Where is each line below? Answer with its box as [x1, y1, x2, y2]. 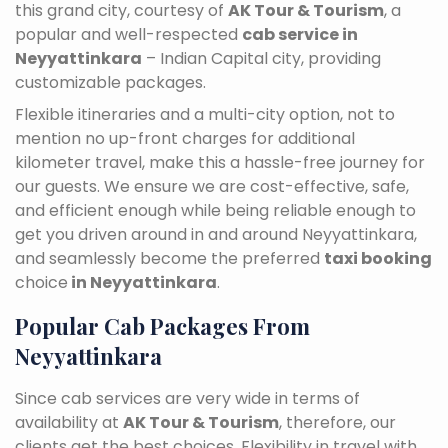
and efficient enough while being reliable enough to [15, 199, 416, 222]
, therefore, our [279, 411, 396, 434]
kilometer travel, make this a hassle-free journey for [15, 151, 425, 174]
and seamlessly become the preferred [15, 247, 324, 270]
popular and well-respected [15, 23, 242, 46]
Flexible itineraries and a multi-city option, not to [15, 103, 395, 126]
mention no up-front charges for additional [15, 127, 355, 150]
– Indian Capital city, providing [142, 47, 381, 70]
